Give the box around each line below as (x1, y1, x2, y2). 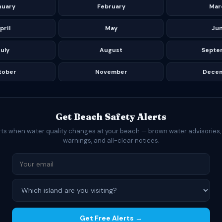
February (97, 2, 125, 10)
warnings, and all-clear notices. (62, 136, 160, 145)
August (100, 46, 122, 54)
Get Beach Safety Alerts (55, 111, 166, 122)
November (95, 68, 127, 76)
